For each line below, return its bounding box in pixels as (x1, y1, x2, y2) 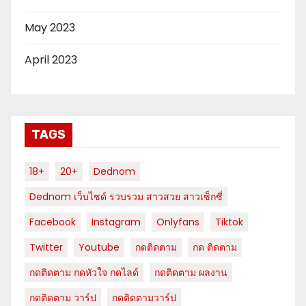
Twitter (29, 240, 63, 254)
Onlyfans (156, 214, 199, 229)
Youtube (79, 240, 120, 254)
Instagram (92, 214, 141, 229)
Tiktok (215, 214, 243, 229)
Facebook (29, 214, 76, 229)
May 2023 (25, 19, 75, 36)
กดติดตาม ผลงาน (154, 265, 227, 279)
